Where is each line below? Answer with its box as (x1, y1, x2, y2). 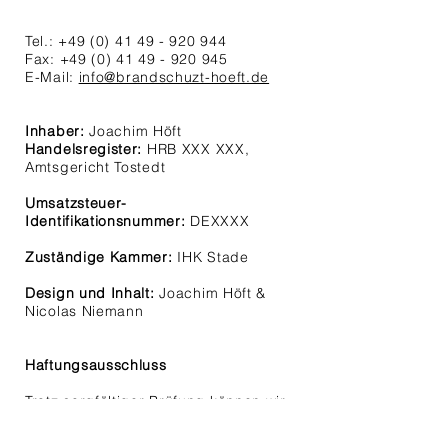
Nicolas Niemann (25, 302, 144, 320)
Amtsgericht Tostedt (25, 158, 166, 176)
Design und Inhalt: (25, 284, 155, 302)
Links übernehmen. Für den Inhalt (25, 428, 264, 446)
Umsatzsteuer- (25, 194, 128, 212)
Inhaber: (25, 122, 85, 140)
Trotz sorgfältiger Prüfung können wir (25, 392, 286, 410)
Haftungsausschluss (25, 356, 167, 374)
